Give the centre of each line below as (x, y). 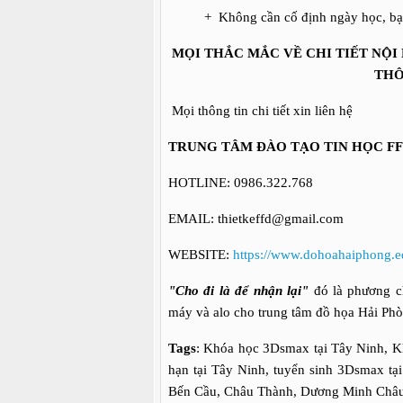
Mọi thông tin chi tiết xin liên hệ (262, 111)
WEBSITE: (201, 255)
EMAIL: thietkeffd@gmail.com (256, 219)
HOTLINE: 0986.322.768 (241, 183)
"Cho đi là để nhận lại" (239, 291)
